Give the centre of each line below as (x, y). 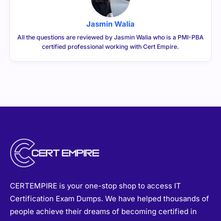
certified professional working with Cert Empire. (110, 46)
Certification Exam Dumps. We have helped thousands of (110, 199)
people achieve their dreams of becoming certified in (103, 212)
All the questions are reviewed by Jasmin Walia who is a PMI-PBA (110, 37)
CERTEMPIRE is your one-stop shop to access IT (95, 186)
